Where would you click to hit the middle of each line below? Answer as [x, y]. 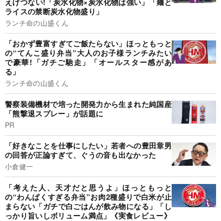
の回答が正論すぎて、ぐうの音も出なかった [81, 155]
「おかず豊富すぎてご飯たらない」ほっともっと [88, 44]
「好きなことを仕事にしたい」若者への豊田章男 [88, 146]
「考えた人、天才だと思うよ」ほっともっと [88, 187]
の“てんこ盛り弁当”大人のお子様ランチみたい [88, 53]
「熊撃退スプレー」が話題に [54, 113]
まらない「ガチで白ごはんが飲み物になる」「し [88, 206]
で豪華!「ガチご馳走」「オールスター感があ [88, 62]
